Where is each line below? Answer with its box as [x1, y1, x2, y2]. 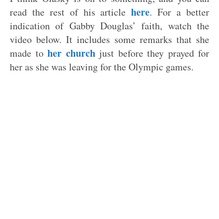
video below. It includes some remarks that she [10, 33, 209, 46]
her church [47, 46, 95, 60]
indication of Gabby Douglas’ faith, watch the [10, 19, 209, 32]
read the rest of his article [10, 5, 131, 19]
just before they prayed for [95, 46, 209, 60]
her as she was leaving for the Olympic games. [10, 60, 194, 73]
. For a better [150, 5, 210, 19]
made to [10, 46, 47, 60]
